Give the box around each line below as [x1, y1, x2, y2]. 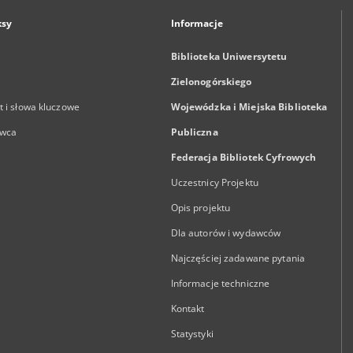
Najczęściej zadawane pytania [170, 251, 306, 265]
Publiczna [170, 125, 218, 139]
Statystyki [170, 327, 214, 340]
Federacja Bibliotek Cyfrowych [170, 150, 317, 164]
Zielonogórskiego [170, 75, 252, 88]
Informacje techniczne [170, 277, 270, 290]
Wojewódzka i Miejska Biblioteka [170, 100, 328, 113]
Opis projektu [170, 201, 231, 214]
